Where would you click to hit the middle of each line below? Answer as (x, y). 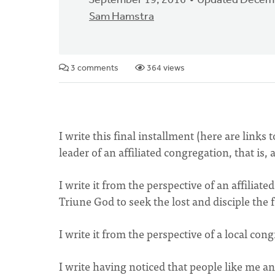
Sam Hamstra (122, 17)
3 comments (94, 68)
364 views (165, 68)
